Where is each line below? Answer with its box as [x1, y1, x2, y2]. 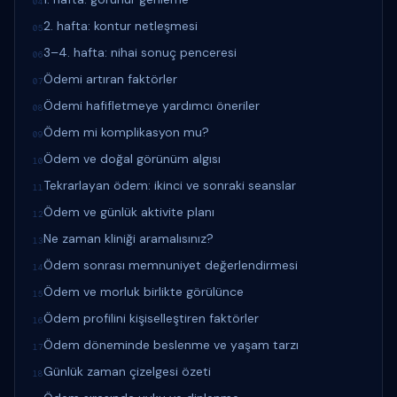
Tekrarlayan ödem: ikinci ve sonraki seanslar [43, 177, 296, 193]
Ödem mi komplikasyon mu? [43, 124, 209, 140]
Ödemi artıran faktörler [43, 71, 177, 87]
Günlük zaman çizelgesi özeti [43, 363, 211, 379]
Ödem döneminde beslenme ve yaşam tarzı [43, 337, 299, 353]
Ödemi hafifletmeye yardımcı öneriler [43, 97, 260, 113]
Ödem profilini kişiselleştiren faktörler [43, 310, 259, 326]
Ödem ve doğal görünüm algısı [43, 151, 221, 167]
